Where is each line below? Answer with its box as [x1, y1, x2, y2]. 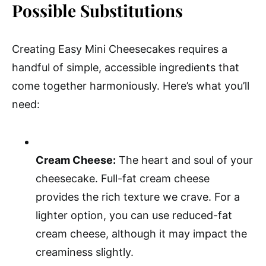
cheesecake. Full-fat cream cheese [36, 172, 210, 185]
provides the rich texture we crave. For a [36, 191, 240, 203]
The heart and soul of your [116, 154, 253, 166]
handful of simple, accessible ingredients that [12, 61, 239, 74]
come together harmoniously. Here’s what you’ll [12, 80, 249, 92]
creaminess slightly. [36, 246, 134, 258]
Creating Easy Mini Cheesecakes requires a [12, 43, 227, 55]
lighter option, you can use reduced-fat [36, 209, 232, 221]
